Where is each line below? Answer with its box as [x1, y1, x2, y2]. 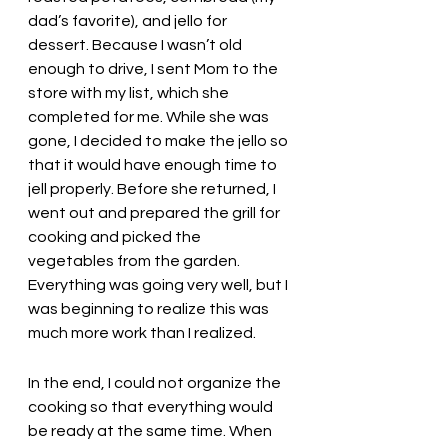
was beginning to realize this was [28, 300, 272, 317]
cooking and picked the [28, 228, 204, 245]
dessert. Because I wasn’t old [28, 36, 245, 53]
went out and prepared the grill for [28, 204, 283, 221]
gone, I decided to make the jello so [28, 132, 291, 149]
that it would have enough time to [28, 156, 280, 173]
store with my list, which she [28, 84, 232, 101]
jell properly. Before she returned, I [28, 180, 279, 197]
